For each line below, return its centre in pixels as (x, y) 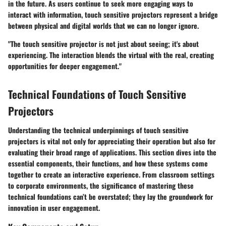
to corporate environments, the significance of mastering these (101, 185)
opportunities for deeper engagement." (65, 66)
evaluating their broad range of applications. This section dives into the (112, 152)
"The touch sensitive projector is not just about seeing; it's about (103, 44)
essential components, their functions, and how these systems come (108, 163)
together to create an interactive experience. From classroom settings (111, 174)
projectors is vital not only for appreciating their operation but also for (112, 141)
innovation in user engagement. (54, 207)
